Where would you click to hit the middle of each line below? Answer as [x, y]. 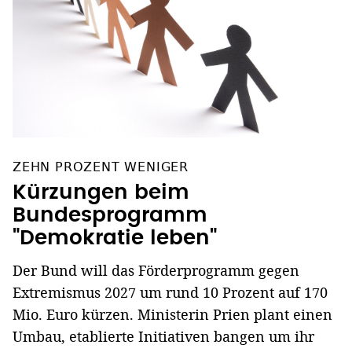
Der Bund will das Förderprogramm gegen [156, 271]
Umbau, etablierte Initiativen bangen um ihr [163, 337]
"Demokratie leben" [115, 238]
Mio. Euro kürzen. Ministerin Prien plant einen [172, 315]
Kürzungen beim [101, 193]
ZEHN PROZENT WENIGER [101, 167]
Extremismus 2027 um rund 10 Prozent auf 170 [170, 293]
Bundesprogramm [110, 216]
